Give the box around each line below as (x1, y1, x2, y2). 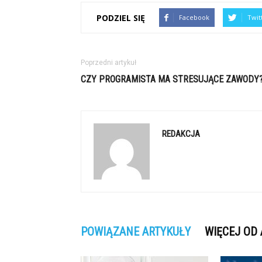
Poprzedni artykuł (81, 58, 136, 67)
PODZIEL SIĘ (96, 12, 145, 23)
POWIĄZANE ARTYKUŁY (81, 225, 191, 239)
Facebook (179, 13, 209, 22)
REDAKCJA (162, 129, 200, 139)
